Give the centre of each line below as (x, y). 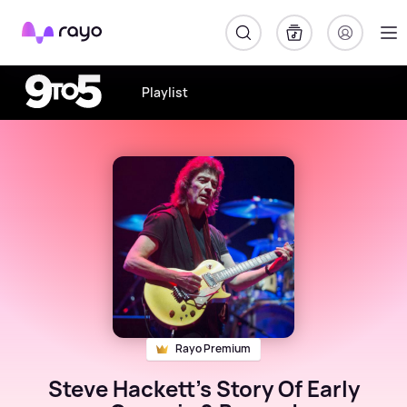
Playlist (165, 92)
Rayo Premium (213, 348)
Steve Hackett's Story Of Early (203, 388)
